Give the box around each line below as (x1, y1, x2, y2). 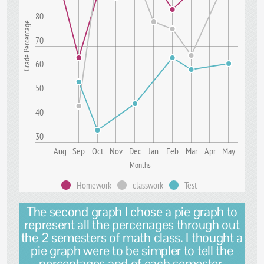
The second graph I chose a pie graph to (26, 203, 238, 220)
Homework (77, 179, 111, 191)
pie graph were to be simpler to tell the (31, 242, 233, 259)
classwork (133, 179, 163, 191)
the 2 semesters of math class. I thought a (21, 229, 243, 246)
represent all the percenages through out (24, 216, 240, 233)
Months (130, 160, 151, 170)
